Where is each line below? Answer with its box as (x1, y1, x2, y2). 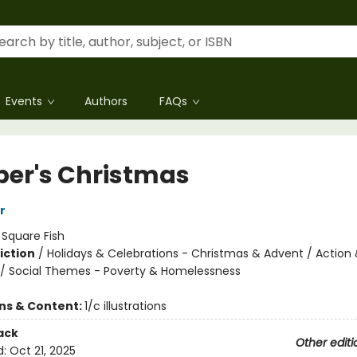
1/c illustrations (84, 298, 167, 314)
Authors (84, 93, 127, 109)
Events (6, 93, 42, 109)
